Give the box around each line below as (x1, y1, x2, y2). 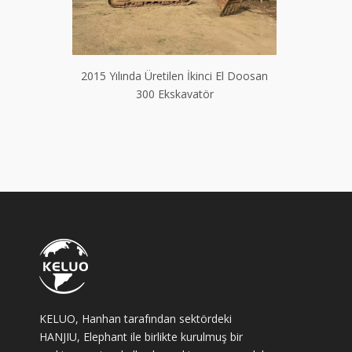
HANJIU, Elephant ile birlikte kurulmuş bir (39, 329, 243, 345)
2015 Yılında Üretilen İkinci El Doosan (81, 68, 268, 84)
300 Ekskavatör (135, 86, 214, 102)
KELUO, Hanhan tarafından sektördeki (39, 311, 232, 327)
